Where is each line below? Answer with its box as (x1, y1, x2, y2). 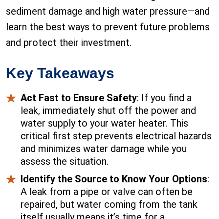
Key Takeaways (6, 65, 114, 82)
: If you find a (137, 92, 192, 104)
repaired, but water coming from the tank (21, 198, 197, 211)
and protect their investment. (6, 37, 131, 49)
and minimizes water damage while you (21, 143, 187, 155)
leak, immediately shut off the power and (21, 105, 196, 117)
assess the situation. (21, 155, 109, 168)
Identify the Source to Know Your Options (21, 173, 207, 185)
